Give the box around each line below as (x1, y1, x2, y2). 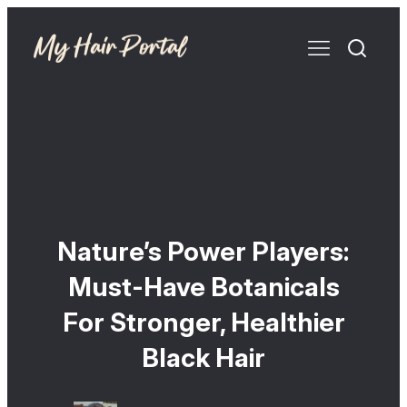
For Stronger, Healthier (62, 306, 345, 339)
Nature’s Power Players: (57, 235, 350, 268)
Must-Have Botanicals (67, 271, 340, 303)
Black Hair (142, 342, 265, 374)
